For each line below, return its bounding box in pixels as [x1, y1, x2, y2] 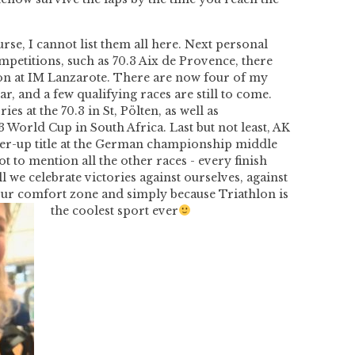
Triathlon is [219, 187, 288, 201]
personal [216, 37, 268, 52]
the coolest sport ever [51, 204, 178, 218]
